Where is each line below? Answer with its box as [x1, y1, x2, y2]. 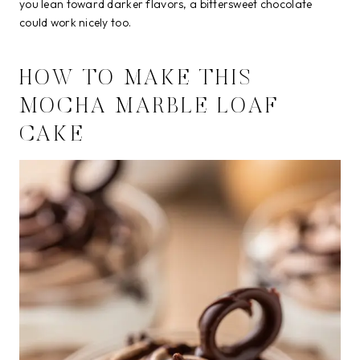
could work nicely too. [19, 15, 132, 30]
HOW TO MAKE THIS [19, 67, 253, 90]
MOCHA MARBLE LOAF [19, 96, 280, 118]
